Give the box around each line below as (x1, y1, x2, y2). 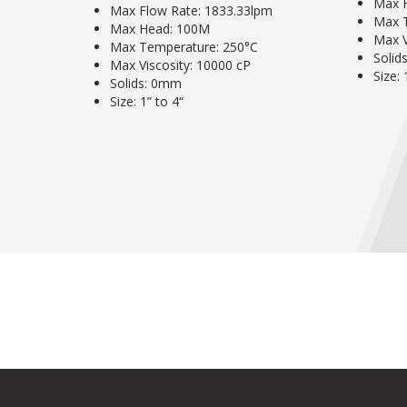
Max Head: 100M (110, 19, 210, 37)
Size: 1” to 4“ (110, 92, 184, 110)
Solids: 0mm (110, 74, 182, 92)
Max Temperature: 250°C (110, 37, 258, 55)
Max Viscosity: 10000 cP (110, 55, 251, 74)
